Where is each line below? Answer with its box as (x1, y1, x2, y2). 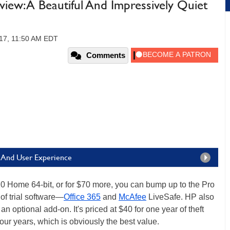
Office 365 (64, 193, 101, 201)
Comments (86, 51, 125, 60)
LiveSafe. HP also (146, 193, 214, 201)
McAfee (119, 193, 146, 201)
